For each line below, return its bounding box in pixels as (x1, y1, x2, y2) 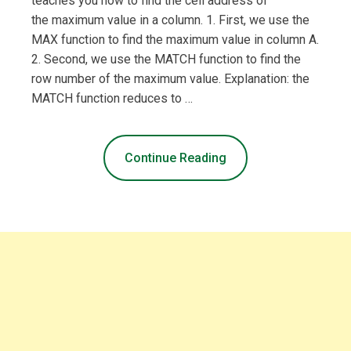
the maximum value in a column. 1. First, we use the (31, 12, 309, 27)
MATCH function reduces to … (31, 90, 193, 106)
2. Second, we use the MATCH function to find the (31, 51, 301, 67)
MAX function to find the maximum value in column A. (31, 31, 319, 47)
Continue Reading (125, 150, 226, 165)
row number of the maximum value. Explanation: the (31, 71, 309, 86)
